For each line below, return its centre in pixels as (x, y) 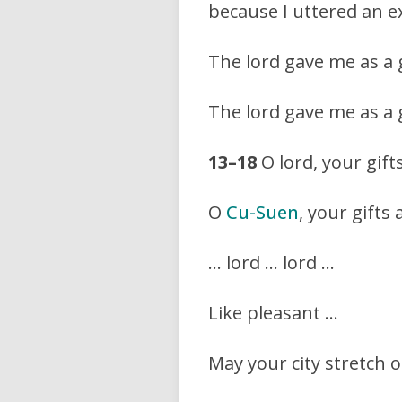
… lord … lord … (271, 262)
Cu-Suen (262, 212)
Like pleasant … (273, 312)
